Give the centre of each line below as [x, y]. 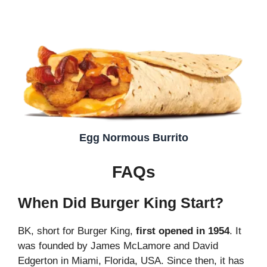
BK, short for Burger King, [77, 231]
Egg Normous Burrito [133, 137]
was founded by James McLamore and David [118, 246]
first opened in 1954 [183, 231]
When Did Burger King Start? [121, 202]
